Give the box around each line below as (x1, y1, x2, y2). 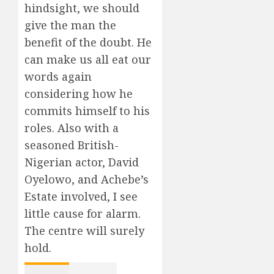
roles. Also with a (24, 120, 119, 136)
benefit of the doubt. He (24, 35, 152, 50)
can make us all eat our (24, 52, 151, 67)
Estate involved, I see (24, 189, 138, 204)
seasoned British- (24, 138, 119, 153)
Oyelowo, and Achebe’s (24, 172, 149, 187)
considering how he (24, 86, 133, 102)
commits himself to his (24, 103, 150, 119)
